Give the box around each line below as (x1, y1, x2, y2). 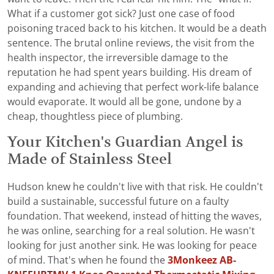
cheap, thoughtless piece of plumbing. (7, 111, 183, 122)
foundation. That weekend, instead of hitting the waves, (7, 210, 262, 221)
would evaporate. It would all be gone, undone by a (7, 96, 242, 107)
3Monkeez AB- (168, 254, 236, 265)
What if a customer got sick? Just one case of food (7, 8, 235, 19)
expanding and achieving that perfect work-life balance (7, 81, 259, 92)
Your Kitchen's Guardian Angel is (7, 133, 243, 150)
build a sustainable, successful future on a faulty (7, 196, 229, 207)
